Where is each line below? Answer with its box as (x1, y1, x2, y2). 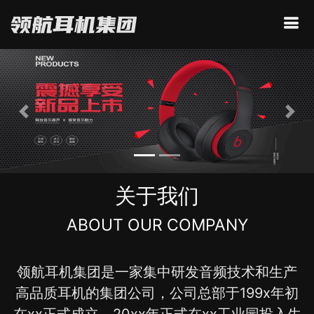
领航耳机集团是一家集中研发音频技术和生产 (17, 264, 297, 281)
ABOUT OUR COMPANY (66, 215, 248, 235)
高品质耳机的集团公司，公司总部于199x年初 (15, 285, 299, 302)
